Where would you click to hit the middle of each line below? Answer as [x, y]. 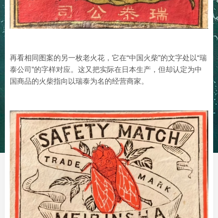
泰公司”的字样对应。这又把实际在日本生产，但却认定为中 [106, 69]
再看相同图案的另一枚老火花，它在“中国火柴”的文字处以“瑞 [108, 57]
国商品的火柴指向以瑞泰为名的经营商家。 [79, 81]
